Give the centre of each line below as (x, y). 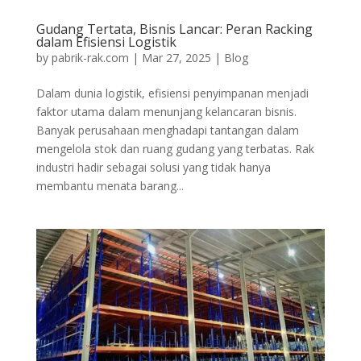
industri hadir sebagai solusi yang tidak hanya (153, 168)
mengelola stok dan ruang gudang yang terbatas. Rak (175, 149)
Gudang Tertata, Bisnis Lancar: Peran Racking (174, 29)
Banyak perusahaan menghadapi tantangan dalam (167, 131)
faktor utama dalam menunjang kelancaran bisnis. (166, 112)
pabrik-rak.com (90, 58)
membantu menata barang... (110, 186)
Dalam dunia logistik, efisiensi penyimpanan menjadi (172, 93)
